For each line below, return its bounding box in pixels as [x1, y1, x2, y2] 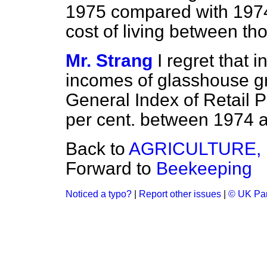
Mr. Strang [66, 51, 153, 70]
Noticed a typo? [66, 189, 132, 199]
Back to [66, 139, 129, 159]
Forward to [66, 159, 156, 178]
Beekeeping [156, 159, 252, 178]
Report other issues [139, 189, 221, 199]
